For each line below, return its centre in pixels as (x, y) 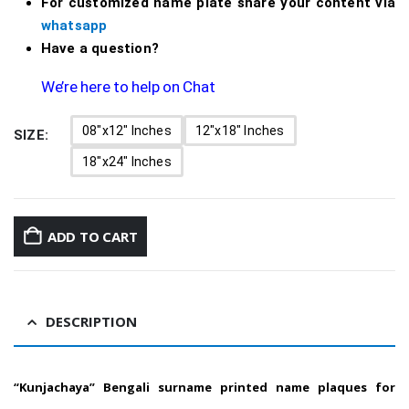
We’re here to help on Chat (128, 86)
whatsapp (74, 25)
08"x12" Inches (127, 131)
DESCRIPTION (91, 321)
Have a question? (102, 48)
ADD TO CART (92, 236)
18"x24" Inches (127, 162)
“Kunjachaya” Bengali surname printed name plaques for (204, 387)
